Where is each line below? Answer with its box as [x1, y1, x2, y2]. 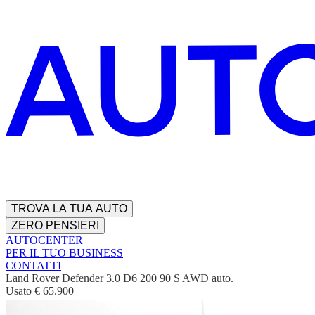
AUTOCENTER [6, 234, 83, 247]
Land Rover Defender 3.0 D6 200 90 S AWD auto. [6, 272, 233, 285]
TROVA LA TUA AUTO [11, 202, 127, 215]
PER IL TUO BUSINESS [6, 247, 123, 259]
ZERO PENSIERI [11, 219, 99, 232]
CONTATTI [6, 259, 61, 272]
